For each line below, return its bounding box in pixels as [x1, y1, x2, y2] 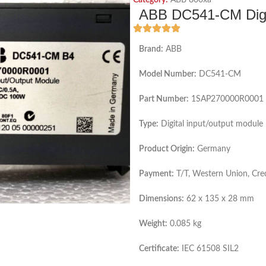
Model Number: [139, 70, 197, 78]
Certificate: [139, 245, 179, 253]
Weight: [139, 220, 167, 228]
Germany [195, 145, 230, 153]
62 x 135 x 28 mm [184, 195, 254, 203]
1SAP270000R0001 [189, 95, 264, 103]
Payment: [139, 170, 174, 178]
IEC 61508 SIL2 [179, 245, 239, 253]
